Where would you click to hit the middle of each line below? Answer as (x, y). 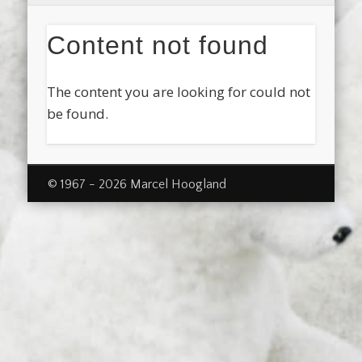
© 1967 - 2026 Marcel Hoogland (137, 184)
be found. (78, 114)
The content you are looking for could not (179, 92)
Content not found (158, 46)
